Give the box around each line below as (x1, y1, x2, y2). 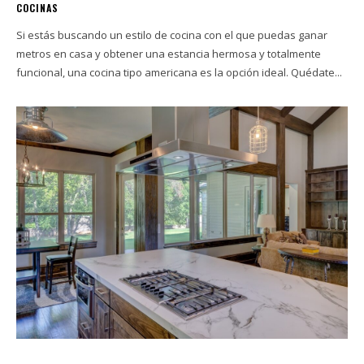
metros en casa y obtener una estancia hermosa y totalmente (16, 46, 321, 62)
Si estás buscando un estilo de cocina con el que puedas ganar (16, 28, 327, 43)
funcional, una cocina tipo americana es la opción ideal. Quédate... (16, 65, 342, 80)
